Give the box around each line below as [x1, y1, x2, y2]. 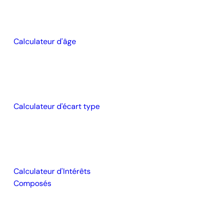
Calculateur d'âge [13, 36, 76, 46]
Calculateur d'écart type [13, 101, 100, 111]
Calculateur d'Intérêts [13, 166, 91, 176]
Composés [13, 178, 51, 188]
